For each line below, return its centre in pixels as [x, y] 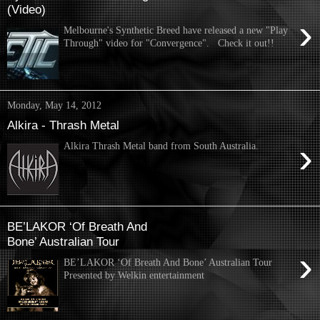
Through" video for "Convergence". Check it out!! [169, 42]
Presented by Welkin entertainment [134, 275]
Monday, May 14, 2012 [54, 105]
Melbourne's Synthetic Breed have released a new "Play [176, 30]
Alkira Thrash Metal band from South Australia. [161, 145]
